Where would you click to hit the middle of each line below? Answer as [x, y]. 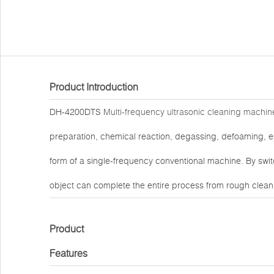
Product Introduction [94, 87]
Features [68, 253]
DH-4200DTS [76, 112]
